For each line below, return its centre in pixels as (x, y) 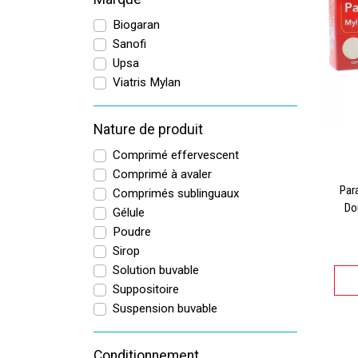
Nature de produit (148, 129)
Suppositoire (146, 289)
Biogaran (136, 25)
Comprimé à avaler (162, 174)
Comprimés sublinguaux (176, 193)
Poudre (132, 232)
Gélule (129, 213)
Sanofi (129, 44)
